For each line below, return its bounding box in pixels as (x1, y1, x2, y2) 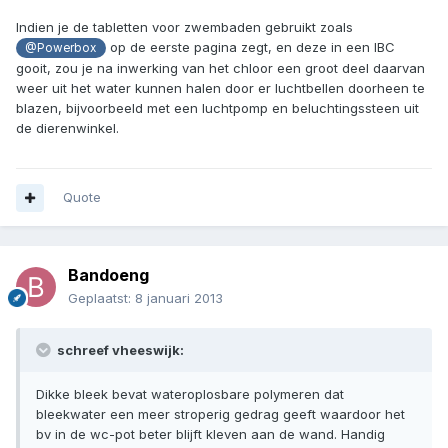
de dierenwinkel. (16, 120, 119, 137)
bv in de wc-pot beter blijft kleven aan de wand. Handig (36, 426, 385, 443)
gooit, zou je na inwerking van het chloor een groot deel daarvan (16, 60, 425, 77)
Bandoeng (68, 265, 149, 286)
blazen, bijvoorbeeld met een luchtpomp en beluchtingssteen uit (16, 100, 419, 117)
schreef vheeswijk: (54, 342, 184, 359)
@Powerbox (25, 41, 97, 56)
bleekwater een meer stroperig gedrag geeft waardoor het (36, 406, 405, 423)
